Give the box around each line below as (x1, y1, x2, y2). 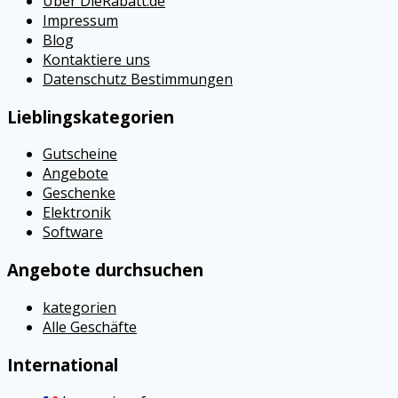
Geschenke (43, 183, 115, 203)
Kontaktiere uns (43, 49, 150, 69)
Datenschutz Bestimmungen (43, 68, 233, 89)
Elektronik (43, 203, 111, 223)
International (7, 353, 118, 376)
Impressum (43, 10, 118, 30)
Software (43, 222, 103, 243)
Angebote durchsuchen (7, 259, 203, 282)
